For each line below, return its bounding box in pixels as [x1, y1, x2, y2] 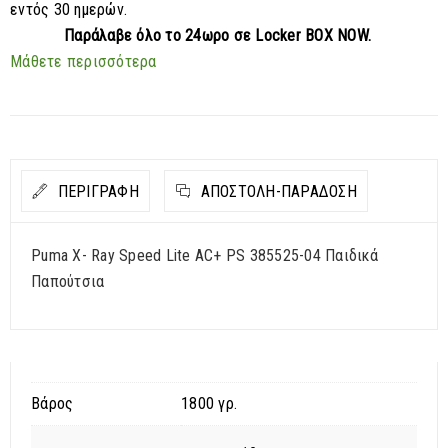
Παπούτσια [31, 272, 105, 292]
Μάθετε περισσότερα [10, 52, 157, 72]
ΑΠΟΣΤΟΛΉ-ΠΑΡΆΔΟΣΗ [196, 182, 357, 202]
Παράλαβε [64, 26, 132, 46]
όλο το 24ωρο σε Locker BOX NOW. [132, 26, 371, 46]
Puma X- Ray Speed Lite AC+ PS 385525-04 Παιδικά [31, 246, 378, 266]
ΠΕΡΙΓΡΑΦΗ [53, 182, 139, 202]
